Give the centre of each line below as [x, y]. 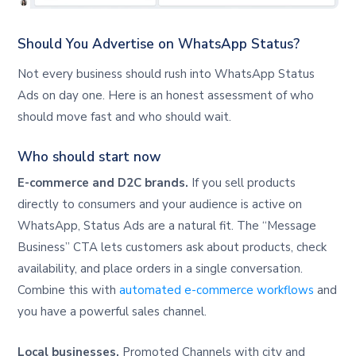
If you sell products [242, 183]
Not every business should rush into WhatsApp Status [166, 74]
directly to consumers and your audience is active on [160, 205]
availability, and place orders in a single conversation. [161, 269]
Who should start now [89, 157]
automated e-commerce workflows [217, 290]
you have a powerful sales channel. [112, 312]
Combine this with [69, 290]
